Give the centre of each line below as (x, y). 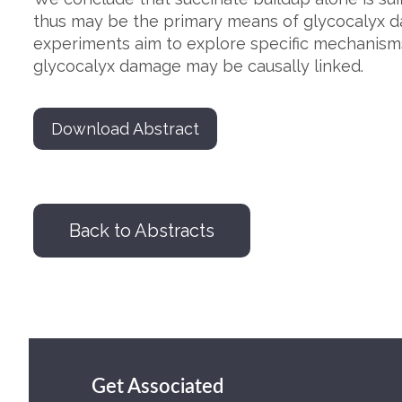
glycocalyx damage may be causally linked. (198, 66)
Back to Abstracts (142, 231)
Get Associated (157, 387)
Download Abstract (125, 129)
